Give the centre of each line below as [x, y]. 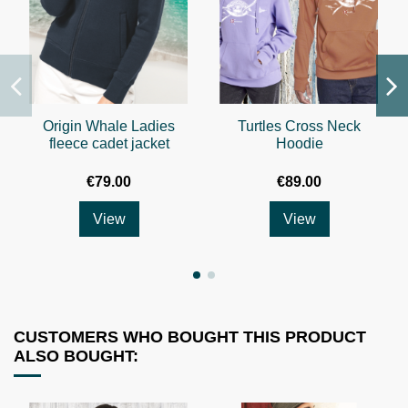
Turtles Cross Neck [299, 126]
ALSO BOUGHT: [76, 357]
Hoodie [299, 143]
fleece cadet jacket [109, 143]
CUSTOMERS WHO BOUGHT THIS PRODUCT [190, 337]
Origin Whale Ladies [109, 126]
